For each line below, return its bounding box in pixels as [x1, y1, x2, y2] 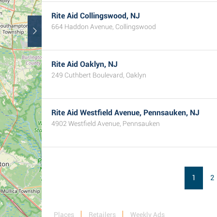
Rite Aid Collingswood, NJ [51, 11, 140, 20]
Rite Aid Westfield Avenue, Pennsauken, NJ [51, 108, 200, 117]
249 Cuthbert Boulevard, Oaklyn [51, 71, 146, 79]
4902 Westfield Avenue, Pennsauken [51, 120, 160, 127]
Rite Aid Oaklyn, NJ [51, 60, 118, 69]
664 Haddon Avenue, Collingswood [51, 23, 156, 31]
